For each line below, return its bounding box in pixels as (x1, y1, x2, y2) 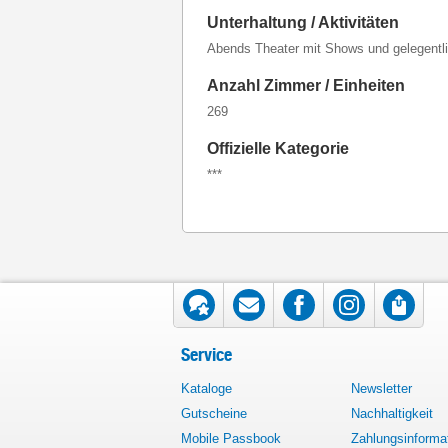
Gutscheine (181, 406, 247, 421)
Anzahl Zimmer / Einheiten (207, 77, 405, 94)
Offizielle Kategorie (207, 140, 349, 157)
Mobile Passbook (181, 431, 281, 446)
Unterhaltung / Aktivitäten (207, 14, 399, 31)
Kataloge (181, 381, 232, 396)
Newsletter (351, 381, 412, 396)
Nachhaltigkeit (351, 406, 433, 421)
